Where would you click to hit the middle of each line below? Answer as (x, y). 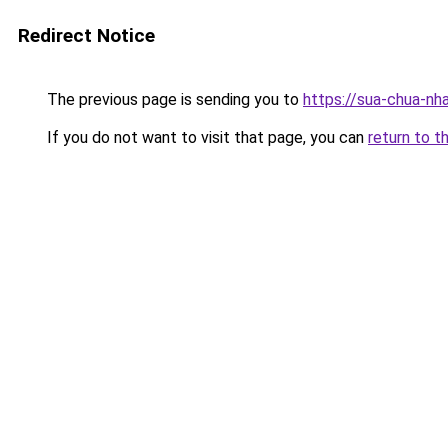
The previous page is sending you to (173, 99)
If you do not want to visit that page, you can (205, 137)
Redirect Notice (86, 35)
